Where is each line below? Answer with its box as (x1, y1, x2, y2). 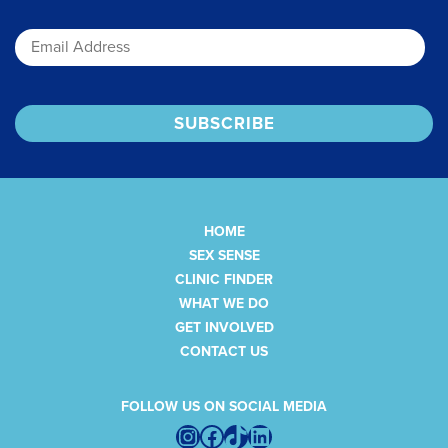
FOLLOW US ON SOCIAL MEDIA (121, 398, 327, 416)
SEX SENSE (188, 246, 260, 264)
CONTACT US (180, 342, 268, 360)
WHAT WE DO (179, 294, 269, 312)
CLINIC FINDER (175, 270, 273, 288)
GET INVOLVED (174, 318, 274, 336)
